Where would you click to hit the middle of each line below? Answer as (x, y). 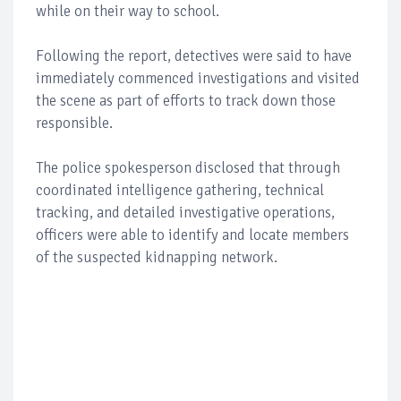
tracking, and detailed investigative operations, (185, 213)
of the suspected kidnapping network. (157, 258)
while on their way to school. (128, 12)
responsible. (74, 124)
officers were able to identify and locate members (192, 235)
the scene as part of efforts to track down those (186, 101)
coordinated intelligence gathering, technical (180, 191)
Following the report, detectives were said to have (194, 56)
